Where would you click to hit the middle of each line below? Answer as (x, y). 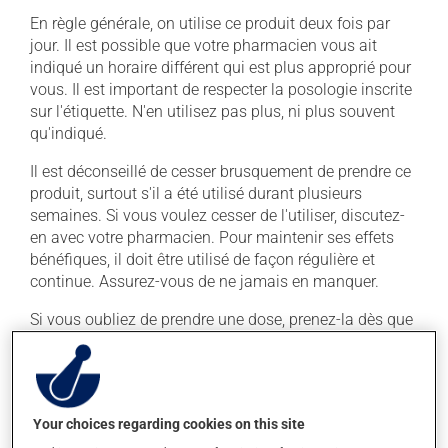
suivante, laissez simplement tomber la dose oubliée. (215, 363)
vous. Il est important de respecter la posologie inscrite (221, 89)
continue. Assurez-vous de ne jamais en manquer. (204, 281)
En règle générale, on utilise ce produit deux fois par (210, 23)
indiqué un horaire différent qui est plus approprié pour (220, 67)
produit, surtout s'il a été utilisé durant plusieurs (196, 193)
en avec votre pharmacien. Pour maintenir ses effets (212, 237)
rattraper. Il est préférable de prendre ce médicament (212, 407)
